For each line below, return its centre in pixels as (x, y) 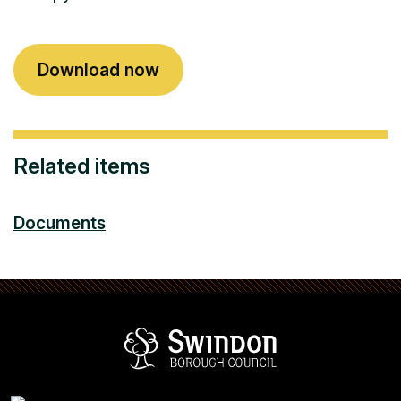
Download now (98, 69)
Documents (60, 223)
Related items (82, 166)
